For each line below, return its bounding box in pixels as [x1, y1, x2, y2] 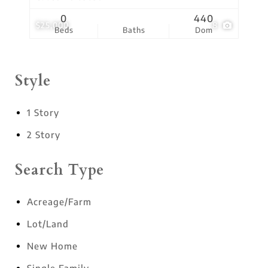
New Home [27, 240, 78, 251]
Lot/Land [27, 218, 69, 229]
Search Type [15, 160, 104, 180]
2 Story [27, 129, 60, 140]
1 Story [27, 107, 59, 118]
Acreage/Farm [27, 196, 92, 207]
